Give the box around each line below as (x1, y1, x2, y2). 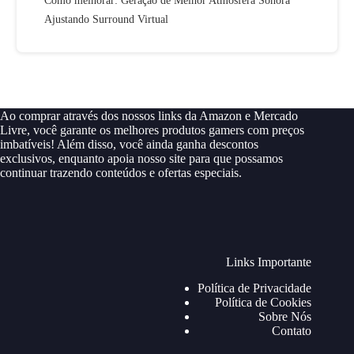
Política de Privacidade (198, 281, 312, 295)
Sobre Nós (258, 309, 312, 323)
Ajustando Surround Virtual (44, 13, 168, 26)
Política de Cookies (215, 295, 312, 309)
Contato (272, 323, 312, 337)
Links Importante (226, 254, 312, 269)
